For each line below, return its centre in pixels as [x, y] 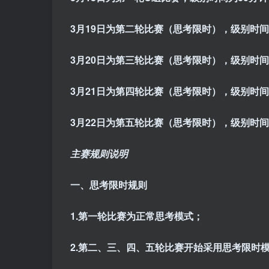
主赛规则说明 [99, 154]
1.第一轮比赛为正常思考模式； [137, 216]
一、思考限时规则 [109, 185]
